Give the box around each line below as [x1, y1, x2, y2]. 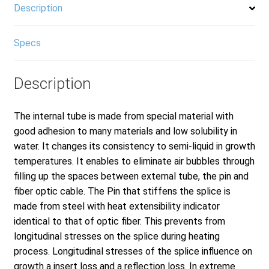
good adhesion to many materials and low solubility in [13, 125, 237, 137]
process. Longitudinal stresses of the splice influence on [13, 245, 252, 257]
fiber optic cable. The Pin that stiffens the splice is [13, 185, 231, 197]
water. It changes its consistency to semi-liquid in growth [13, 140, 255, 152]
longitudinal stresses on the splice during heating [13, 230, 220, 242]
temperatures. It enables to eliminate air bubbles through [13, 155, 255, 167]
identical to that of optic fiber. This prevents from [13, 215, 225, 227]
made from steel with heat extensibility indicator [13, 200, 220, 212]
